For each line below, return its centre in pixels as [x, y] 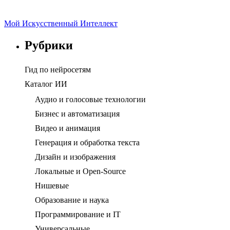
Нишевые [52, 186]
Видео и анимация [68, 128]
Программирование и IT [78, 215]
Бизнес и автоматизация [77, 114]
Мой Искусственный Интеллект [61, 24]
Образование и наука [72, 200]
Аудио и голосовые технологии [90, 100]
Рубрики [49, 45]
